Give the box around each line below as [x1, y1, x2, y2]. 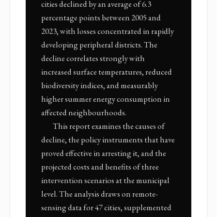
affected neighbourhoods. [41, 107, 126, 118]
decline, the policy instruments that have [41, 134, 175, 145]
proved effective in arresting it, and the [41, 148, 166, 159]
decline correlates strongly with [41, 53, 145, 64]
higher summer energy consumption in [41, 93, 170, 105]
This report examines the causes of [52, 121, 165, 132]
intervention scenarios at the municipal [41, 175, 170, 186]
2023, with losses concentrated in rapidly [41, 26, 174, 37]
